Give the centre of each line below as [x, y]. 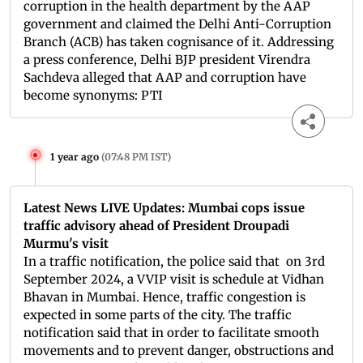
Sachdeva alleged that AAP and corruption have [165, 78]
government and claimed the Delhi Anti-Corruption [177, 24]
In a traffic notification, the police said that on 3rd [174, 262]
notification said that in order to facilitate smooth [171, 333]
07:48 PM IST [136, 157]
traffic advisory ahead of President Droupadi [156, 226]
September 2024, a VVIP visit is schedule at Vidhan [174, 280]
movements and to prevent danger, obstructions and [179, 351]
